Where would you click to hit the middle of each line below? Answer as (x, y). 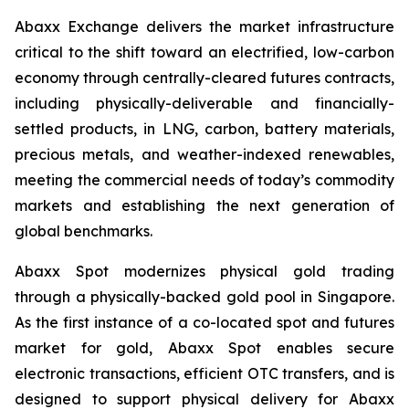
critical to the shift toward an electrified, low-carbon (204, 52)
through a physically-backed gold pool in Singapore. (204, 297)
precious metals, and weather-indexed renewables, (204, 154)
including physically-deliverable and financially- (204, 103)
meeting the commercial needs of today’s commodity (204, 180)
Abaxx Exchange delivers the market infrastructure (204, 26)
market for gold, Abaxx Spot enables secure (204, 348)
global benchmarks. (84, 231)
